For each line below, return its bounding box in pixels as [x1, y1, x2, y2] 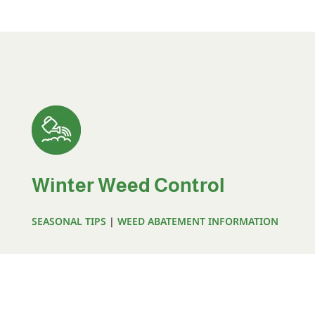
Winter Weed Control [31, 174, 225, 197]
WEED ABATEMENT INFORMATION [117, 214, 278, 229]
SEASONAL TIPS [31, 214, 106, 229]
